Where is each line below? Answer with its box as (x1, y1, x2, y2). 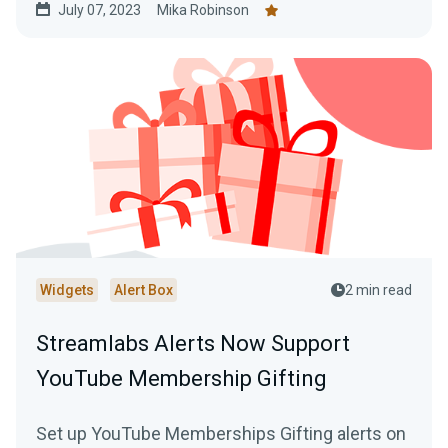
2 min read (345, 282, 412, 299)
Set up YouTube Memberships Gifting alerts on (36, 423, 406, 445)
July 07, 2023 (58, 2, 141, 19)
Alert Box (114, 282, 173, 299)
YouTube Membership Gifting (36, 366, 327, 392)
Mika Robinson (157, 2, 249, 19)
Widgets (40, 282, 94, 299)
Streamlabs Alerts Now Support (36, 331, 350, 357)
